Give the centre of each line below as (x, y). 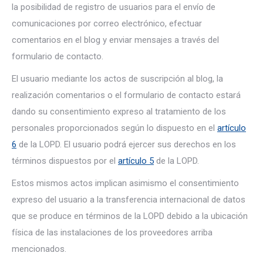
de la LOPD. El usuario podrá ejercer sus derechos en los (126, 144)
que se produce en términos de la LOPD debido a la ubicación (130, 216)
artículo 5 (136, 161)
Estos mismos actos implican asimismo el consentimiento (125, 183)
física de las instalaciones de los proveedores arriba (112, 232)
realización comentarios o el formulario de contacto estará (126, 95)
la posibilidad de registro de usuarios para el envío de (114, 7)
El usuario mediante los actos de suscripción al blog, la (117, 79)
